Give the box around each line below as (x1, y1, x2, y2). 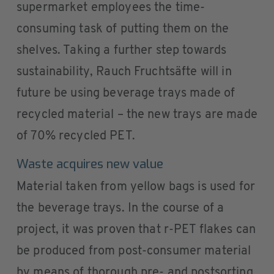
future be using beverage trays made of (17, 87, 235, 100)
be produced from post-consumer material (17, 245, 251, 258)
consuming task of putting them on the (17, 23, 229, 36)
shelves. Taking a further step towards (17, 45, 227, 57)
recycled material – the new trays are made (17, 109, 257, 122)
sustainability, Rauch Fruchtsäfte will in (17, 66, 232, 79)
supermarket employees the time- (17, 2, 206, 15)
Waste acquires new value (17, 156, 164, 173)
